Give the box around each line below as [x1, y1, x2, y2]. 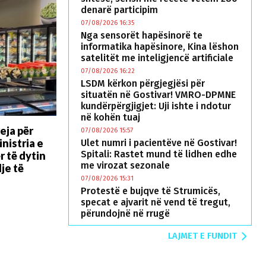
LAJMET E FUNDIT [168, 230, 237, 241]
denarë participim [81, 4, 158, 15]
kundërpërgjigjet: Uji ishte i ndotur [81, 100, 231, 112]
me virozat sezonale [81, 160, 170, 171]
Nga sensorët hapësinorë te [81, 30, 202, 41]
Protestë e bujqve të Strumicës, [81, 185, 220, 197]
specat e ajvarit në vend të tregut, [81, 197, 230, 208]
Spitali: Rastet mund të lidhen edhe [81, 148, 237, 160]
